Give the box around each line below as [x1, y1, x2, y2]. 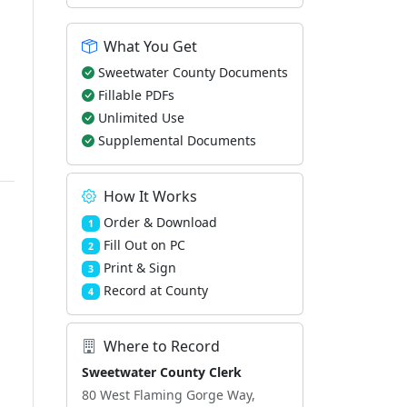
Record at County [103, 282, 208, 299]
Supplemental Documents [98, 132, 256, 149]
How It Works [104, 186, 197, 206]
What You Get [104, 36, 197, 56]
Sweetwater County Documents [98, 64, 288, 81]
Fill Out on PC [103, 236, 185, 253]
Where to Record [104, 336, 220, 356]
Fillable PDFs [98, 86, 174, 104]
